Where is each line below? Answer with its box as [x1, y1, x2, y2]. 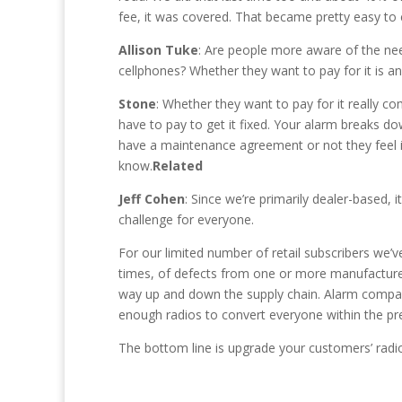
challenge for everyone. [118, 211, 254, 228]
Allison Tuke [118, 41, 198, 58]
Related [153, 157, 203, 174]
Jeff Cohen [118, 190, 185, 207]
